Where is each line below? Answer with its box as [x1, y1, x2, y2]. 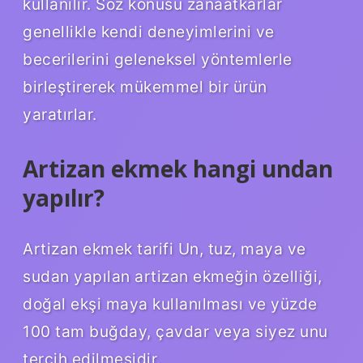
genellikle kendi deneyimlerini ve [23, 21, 275, 41]
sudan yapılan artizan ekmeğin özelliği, [23, 267, 322, 287]
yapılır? [23, 181, 105, 213]
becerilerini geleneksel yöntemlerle [23, 49, 293, 69]
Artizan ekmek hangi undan [23, 152, 333, 184]
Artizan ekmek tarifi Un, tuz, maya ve [23, 239, 306, 259]
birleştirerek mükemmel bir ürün [23, 76, 267, 96]
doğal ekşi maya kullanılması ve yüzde [23, 294, 318, 314]
